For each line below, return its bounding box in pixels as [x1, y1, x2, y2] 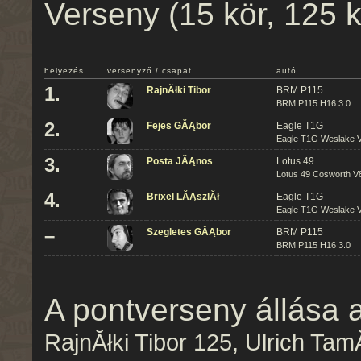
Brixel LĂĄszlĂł [147, 191, 219, 202]
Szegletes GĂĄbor [147, 226, 231, 238]
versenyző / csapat [107, 66, 192, 75]
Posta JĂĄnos [147, 156, 213, 167]
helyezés [44, 66, 84, 75]
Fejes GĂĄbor [147, 120, 211, 131]
